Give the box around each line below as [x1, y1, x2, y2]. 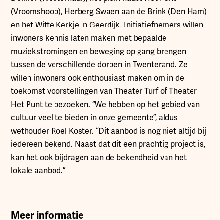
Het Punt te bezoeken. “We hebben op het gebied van [11, 100, 200, 110]
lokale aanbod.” [11, 166, 66, 176]
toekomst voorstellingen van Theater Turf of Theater [11, 86, 197, 96]
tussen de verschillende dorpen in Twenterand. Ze [11, 60, 188, 70]
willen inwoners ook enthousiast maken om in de [11, 73, 185, 83]
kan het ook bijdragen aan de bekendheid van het [11, 153, 187, 163]
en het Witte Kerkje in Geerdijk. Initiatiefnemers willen [11, 20, 204, 30]
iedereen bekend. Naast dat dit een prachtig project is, [11, 139, 206, 149]
